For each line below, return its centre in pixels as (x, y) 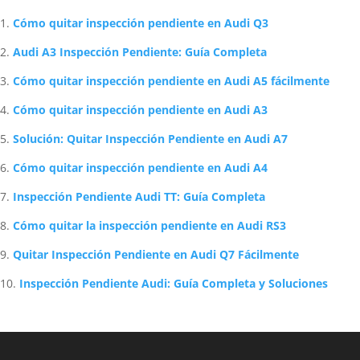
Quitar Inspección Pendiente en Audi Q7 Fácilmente (156, 254)
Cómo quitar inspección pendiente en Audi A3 (140, 110)
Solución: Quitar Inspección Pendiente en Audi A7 (150, 139)
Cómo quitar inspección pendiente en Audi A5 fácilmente (171, 81)
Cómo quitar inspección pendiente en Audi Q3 (141, 23)
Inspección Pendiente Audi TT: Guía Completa (139, 196)
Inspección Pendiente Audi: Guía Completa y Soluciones (174, 283)
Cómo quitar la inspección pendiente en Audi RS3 (149, 225)
